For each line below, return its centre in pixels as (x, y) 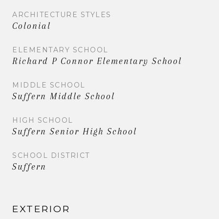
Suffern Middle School (64, 96)
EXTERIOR (41, 209)
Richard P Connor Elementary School (97, 61)
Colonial (32, 26)
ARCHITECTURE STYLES (62, 14)
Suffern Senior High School (75, 131)
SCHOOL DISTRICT (51, 155)
